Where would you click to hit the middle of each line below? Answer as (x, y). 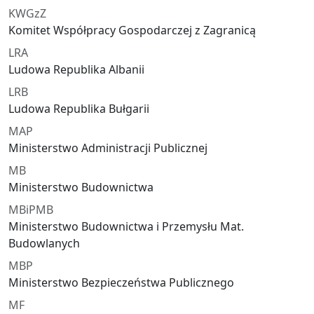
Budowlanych (44, 244)
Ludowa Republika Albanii (76, 70)
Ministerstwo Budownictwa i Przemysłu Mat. (126, 227)
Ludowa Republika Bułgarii (79, 109)
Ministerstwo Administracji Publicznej (108, 148)
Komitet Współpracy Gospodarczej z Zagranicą (132, 30)
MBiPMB (31, 210)
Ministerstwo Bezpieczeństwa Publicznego (121, 283)
